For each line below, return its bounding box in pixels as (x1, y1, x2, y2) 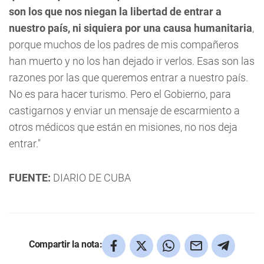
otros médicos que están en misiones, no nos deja (9, 121, 237, 133)
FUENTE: (9, 171, 51, 184)
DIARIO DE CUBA (51, 171, 131, 184)
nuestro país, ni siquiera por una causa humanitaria (9, 22, 252, 34)
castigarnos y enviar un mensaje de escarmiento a (9, 104, 240, 117)
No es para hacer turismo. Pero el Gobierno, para (9, 88, 231, 100)
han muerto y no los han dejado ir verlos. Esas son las (9, 55, 255, 67)
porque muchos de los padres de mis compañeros (9, 38, 239, 51)
